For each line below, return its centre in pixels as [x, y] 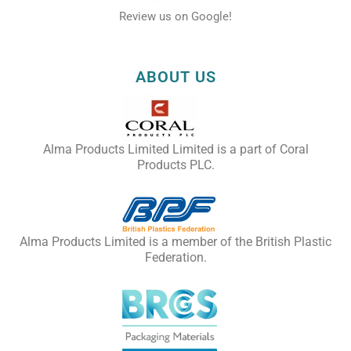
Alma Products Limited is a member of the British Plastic [175, 242]
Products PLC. [175, 165]
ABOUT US [175, 77]
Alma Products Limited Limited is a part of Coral [175, 150]
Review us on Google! [175, 16]
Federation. [175, 257]
